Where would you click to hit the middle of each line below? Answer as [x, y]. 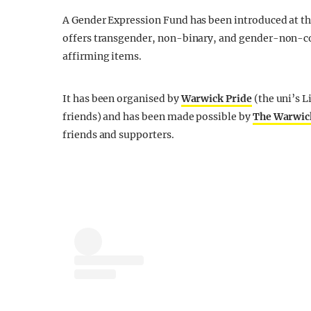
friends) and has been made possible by [158, 117]
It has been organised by [122, 99]
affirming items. [102, 56]
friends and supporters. [118, 135]
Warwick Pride [216, 99]
